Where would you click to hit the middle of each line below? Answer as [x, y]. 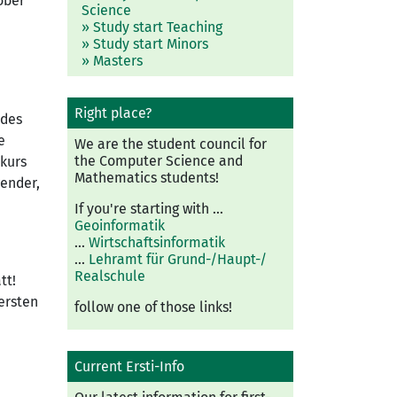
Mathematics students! [147, 178]
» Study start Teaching [152, 27]
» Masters [112, 61]
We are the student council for [171, 144]
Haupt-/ [242, 260]
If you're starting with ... [149, 209]
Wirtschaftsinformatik [157, 243]
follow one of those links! [153, 307]
